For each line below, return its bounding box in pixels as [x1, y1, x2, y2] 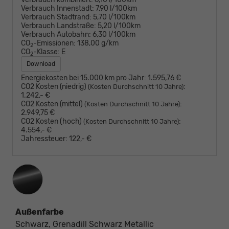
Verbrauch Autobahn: [21, 30, 91, 39]
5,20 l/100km [98, 21, 141, 31]
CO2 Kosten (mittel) [21, 100, 84, 109]
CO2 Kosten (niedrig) [21, 82, 88, 91]
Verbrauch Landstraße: [21, 21, 96, 31]
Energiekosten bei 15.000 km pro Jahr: [21, 74, 146, 83]
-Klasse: [33, 48, 60, 57]
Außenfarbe [15, 207, 64, 217]
